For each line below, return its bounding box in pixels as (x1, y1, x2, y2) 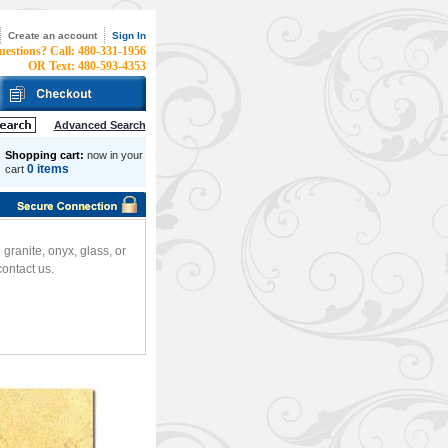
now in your (86, 149, 143, 161)
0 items (26, 162, 69, 176)
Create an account (7, 29, 97, 41)
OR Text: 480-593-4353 (27, 59, 146, 73)
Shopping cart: (4, 149, 84, 161)
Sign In (111, 29, 146, 41)
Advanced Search (53, 119, 146, 131)
